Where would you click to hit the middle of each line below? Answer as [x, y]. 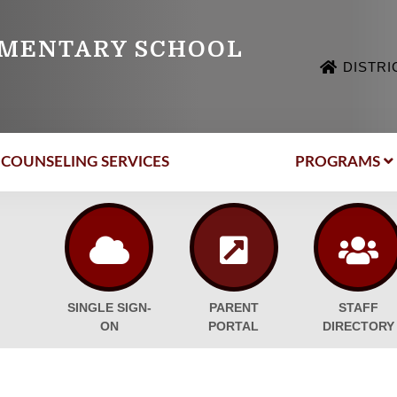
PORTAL [234, 327]
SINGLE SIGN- [109, 308]
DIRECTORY [358, 327]
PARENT [234, 308]
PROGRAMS [337, 162]
